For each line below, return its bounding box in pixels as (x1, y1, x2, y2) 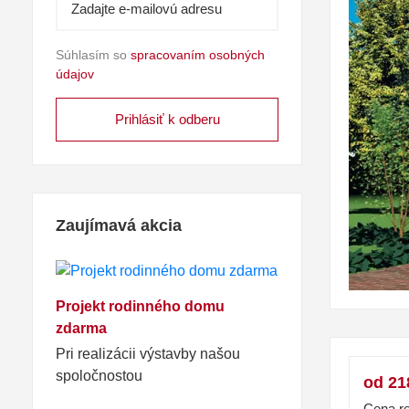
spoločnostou (56, 368, 142, 384)
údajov (56, 67, 94, 82)
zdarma (56, 320, 107, 337)
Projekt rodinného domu (56, 299, 225, 315)
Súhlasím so (56, 47, 131, 63)
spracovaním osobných (131, 47, 265, 63)
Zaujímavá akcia (56, 216, 182, 236)
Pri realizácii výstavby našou (56, 346, 240, 362)
